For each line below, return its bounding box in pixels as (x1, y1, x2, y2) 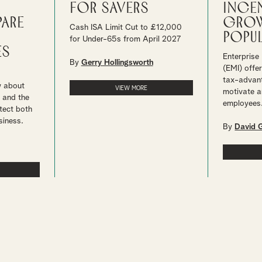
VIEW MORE (115, 85, 147, 91)
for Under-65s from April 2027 (69, 35, 181, 43)
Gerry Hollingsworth (81, 58, 153, 67)
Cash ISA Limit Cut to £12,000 (69, 23, 182, 32)
